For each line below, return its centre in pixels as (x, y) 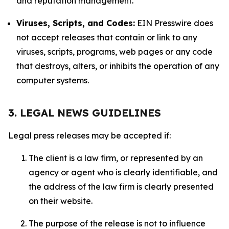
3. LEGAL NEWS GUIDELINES (85, 113)
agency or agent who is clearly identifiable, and (123, 172)
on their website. (62, 201)
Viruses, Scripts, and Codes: (76, 23)
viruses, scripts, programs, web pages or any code (114, 52)
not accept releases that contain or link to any (107, 37)
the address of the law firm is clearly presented (121, 187)
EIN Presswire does (174, 23)
